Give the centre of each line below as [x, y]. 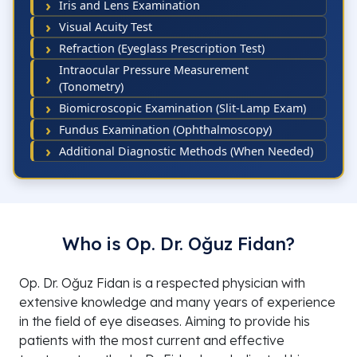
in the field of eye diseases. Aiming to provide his [165, 322]
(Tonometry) [91, 87]
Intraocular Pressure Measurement [154, 70]
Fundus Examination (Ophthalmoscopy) [165, 130]
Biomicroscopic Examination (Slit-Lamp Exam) [182, 108]
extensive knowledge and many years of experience [177, 302]
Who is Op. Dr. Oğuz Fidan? [178, 244]
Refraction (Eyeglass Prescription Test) [162, 49]
